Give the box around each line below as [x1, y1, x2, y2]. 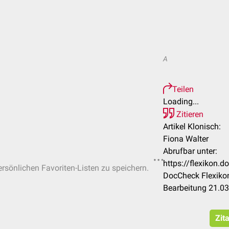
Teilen [172, 84, 194, 94]
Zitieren [174, 109, 203, 119]
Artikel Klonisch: [163, 122, 221, 131]
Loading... [163, 97, 199, 106]
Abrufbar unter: [163, 146, 217, 156]
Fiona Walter [163, 134, 209, 144]
